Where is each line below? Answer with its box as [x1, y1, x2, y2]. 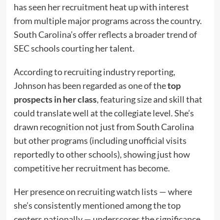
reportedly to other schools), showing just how [13, 149, 190, 160]
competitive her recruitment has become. [13, 163, 170, 174]
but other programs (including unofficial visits [13, 135, 187, 146]
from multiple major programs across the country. [13, 15, 202, 27]
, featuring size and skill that [96, 94, 202, 105]
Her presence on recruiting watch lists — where [13, 186, 192, 197]
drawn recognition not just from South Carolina [13, 121, 194, 133]
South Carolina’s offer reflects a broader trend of [13, 29, 197, 40]
